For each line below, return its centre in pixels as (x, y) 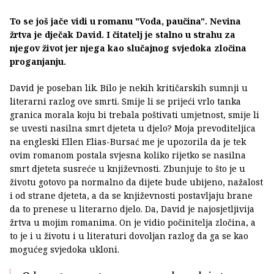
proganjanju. (38, 61)
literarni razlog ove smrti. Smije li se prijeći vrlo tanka (125, 101)
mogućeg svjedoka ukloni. (65, 249)
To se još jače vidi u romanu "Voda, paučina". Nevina (125, 21)
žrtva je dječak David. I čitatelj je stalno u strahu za (123, 34)
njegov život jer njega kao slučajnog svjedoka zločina (128, 48)
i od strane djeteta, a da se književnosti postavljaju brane (131, 195)
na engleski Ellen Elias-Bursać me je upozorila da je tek (128, 141)
